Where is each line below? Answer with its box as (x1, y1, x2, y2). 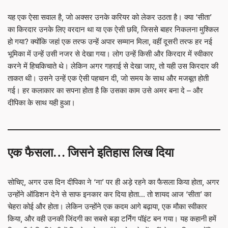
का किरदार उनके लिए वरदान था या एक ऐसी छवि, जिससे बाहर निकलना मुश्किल (8, 24, 219, 34)
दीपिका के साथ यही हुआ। (8, 98, 75, 107)
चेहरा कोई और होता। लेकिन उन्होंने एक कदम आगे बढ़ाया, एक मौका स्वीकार (8, 202, 207, 211)
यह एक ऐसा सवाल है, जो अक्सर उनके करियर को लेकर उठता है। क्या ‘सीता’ (8, 12, 212, 22)
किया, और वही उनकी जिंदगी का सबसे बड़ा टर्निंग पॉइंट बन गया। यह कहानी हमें (8, 214, 216, 223)
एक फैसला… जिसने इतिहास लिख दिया (8, 145, 174, 160)
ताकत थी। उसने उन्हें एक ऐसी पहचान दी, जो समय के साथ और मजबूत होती (8, 73, 209, 83)
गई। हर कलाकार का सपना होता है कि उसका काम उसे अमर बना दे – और (8, 85, 203, 95)
